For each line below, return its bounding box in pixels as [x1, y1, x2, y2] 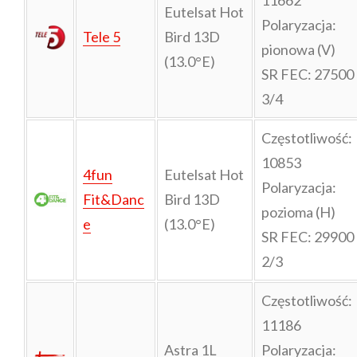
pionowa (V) [261, 40, 335, 58]
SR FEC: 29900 [261, 227, 354, 245]
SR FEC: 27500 [261, 65, 354, 83]
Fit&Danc [82, 190, 144, 208]
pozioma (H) [261, 202, 335, 221]
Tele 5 [82, 27, 120, 45]
